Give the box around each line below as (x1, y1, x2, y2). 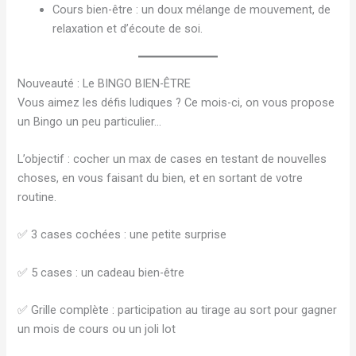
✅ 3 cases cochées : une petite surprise (17, 227, 227, 242)
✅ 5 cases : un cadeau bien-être (17, 265, 185, 280)
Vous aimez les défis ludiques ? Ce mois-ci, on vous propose (17, 95, 335, 110)
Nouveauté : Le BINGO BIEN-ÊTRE (17, 75, 192, 91)
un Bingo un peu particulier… (17, 114, 162, 129)
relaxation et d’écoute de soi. (52, 21, 203, 36)
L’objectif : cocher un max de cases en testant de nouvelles (17, 152, 327, 167)
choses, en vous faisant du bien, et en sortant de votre (17, 171, 304, 186)
